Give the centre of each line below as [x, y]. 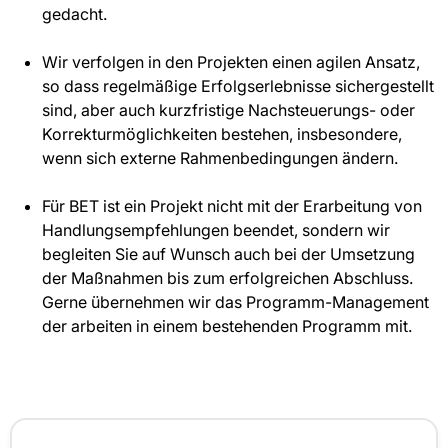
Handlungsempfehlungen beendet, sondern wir [216, 230]
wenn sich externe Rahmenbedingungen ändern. [220, 158]
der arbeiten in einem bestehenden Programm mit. [227, 326]
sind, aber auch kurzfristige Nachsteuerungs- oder [228, 110]
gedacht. [76, 14]
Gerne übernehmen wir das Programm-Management [235, 302]
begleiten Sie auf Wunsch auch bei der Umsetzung [228, 254]
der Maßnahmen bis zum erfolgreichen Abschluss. [227, 278]
